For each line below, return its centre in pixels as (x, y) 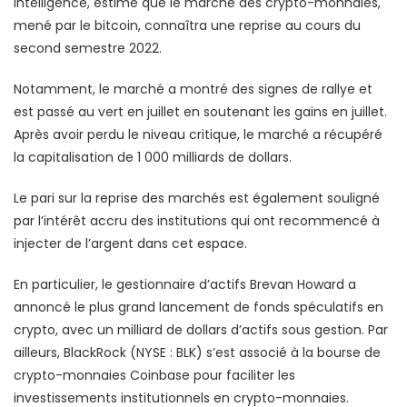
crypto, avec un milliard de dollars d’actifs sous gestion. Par (201, 329)
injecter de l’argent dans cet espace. (130, 243)
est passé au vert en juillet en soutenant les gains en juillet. (200, 111)
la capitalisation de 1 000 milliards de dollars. (153, 157)
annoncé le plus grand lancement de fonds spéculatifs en (199, 307)
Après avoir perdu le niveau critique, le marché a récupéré (198, 134)
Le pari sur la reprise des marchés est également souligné (197, 198)
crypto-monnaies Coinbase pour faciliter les (154, 375)
